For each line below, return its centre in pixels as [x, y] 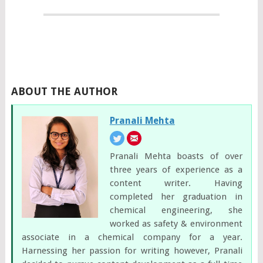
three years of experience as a [176, 169]
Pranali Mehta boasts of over [176, 156]
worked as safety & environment [176, 223]
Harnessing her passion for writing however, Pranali [132, 250]
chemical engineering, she [176, 210]
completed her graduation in [176, 196]
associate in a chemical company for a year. [132, 237]
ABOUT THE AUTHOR [64, 91]
